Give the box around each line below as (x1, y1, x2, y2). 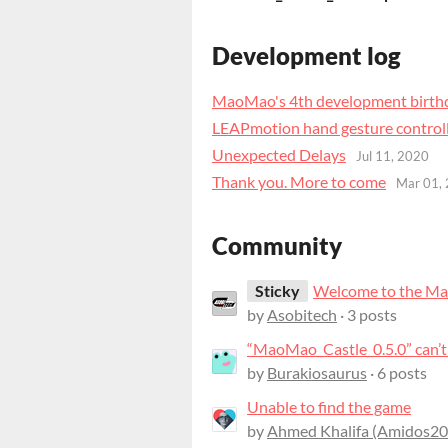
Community (212, 231, 342, 261)
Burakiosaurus (267, 363, 367, 383)
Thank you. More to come (212, 171, 386, 191)
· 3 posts (337, 305, 397, 325)
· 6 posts (367, 363, 427, 383)
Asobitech (267, 305, 337, 325)
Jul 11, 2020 (356, 148, 429, 165)
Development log (212, 40, 401, 70)
